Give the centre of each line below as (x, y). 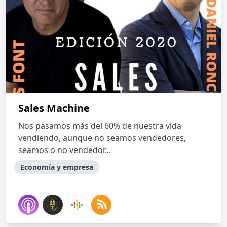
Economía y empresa (57, 167)
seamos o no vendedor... (65, 150)
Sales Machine (54, 108)
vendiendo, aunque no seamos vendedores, (102, 138)
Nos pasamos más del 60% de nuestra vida (100, 126)
